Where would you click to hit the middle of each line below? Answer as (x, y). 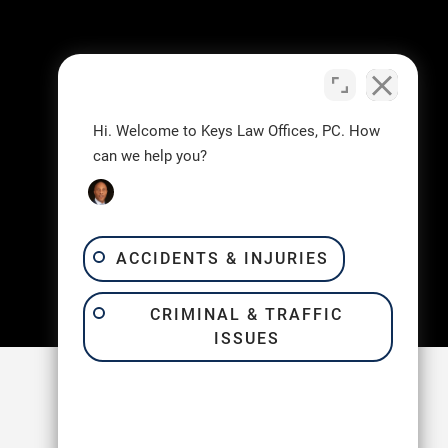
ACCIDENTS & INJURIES (222, 258)
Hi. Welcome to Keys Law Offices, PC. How (236, 131)
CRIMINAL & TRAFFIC (246, 314)
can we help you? (150, 156)
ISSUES (246, 338)
